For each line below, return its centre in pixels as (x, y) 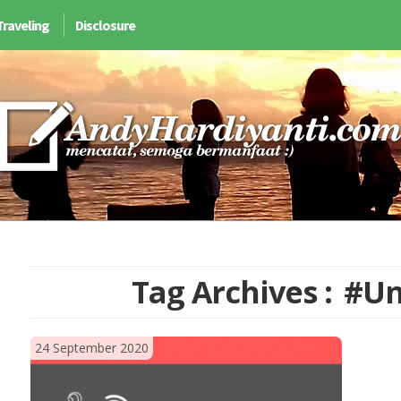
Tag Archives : (236, 292)
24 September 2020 (91, 348)
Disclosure (105, 25)
